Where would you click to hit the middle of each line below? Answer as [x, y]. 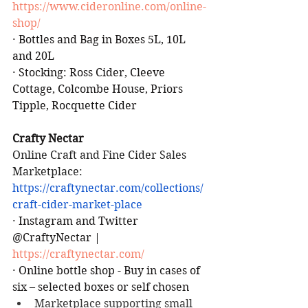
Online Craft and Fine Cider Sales [99, 155]
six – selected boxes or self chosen [101, 287]
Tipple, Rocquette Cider [75, 105]
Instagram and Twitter [80, 221]
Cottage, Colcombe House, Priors [99, 89]
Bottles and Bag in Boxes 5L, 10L [103, 39]
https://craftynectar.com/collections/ [108, 188]
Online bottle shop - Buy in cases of [111, 270]
